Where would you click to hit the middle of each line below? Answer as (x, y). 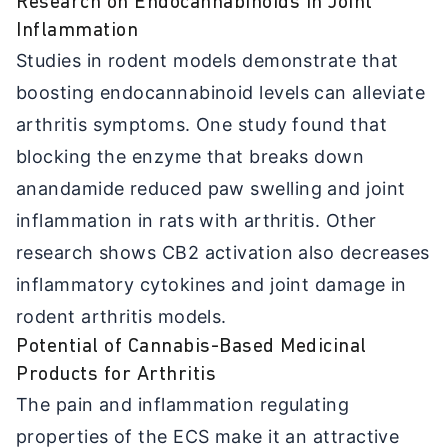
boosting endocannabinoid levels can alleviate (221, 92)
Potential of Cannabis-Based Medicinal (191, 346)
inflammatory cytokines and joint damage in (211, 284)
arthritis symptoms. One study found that (202, 124)
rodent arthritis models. (121, 316)
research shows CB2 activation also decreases (223, 252)
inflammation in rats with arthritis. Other (196, 220)
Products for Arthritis (116, 374)
